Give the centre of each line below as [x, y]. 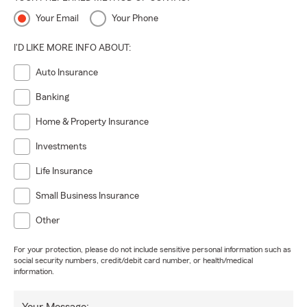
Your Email [57, 19]
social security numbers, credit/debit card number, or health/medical [133, 260]
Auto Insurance [67, 73]
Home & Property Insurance [92, 122]
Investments [61, 147]
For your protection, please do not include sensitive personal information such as [152, 249]
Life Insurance [64, 171]
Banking [52, 97]
